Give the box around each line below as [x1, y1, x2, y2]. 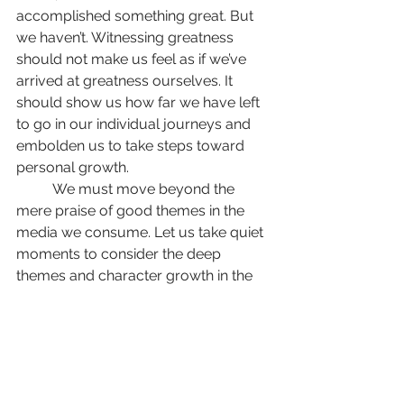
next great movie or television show [16, 289, 255, 306]
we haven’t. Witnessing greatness [16, 29, 237, 46]
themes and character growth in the [16, 267, 256, 284]
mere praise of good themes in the [16, 202, 248, 219]
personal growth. [16, 159, 129, 176]
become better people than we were [16, 332, 262, 349]
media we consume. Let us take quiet [16, 224, 267, 241]
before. [16, 353, 63, 371]
